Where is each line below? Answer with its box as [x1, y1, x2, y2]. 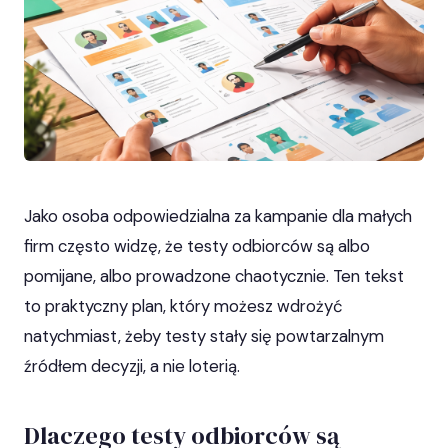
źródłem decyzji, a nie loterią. [24, 355, 240, 378]
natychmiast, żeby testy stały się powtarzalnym [24, 325, 384, 348]
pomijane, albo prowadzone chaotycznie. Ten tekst [24, 265, 404, 288]
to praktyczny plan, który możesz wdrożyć [24, 295, 343, 318]
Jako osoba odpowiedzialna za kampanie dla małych [24, 205, 412, 228]
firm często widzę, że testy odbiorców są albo [24, 235, 370, 258]
